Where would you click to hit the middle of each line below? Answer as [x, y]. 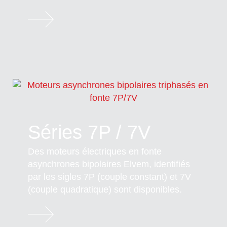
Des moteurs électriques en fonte [95, 151]
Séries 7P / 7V [89, 132]
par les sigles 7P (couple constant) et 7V [109, 177]
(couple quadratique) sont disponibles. [105, 189]
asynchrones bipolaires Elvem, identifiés [109, 164]
